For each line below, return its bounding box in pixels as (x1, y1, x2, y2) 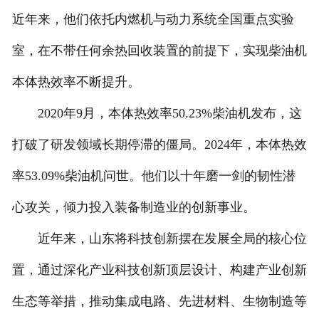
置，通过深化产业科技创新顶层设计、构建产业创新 (11, 263, 307, 278)
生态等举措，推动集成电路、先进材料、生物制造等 (11, 294, 307, 309)
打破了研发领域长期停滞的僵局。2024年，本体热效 (11, 137, 307, 152)
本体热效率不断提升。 (11, 75, 140, 90)
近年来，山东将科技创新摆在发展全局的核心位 (11, 231, 307, 246)
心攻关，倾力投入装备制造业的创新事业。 (11, 200, 256, 215)
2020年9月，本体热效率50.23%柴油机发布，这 (11, 106, 302, 121)
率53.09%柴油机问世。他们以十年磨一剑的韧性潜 (11, 169, 296, 184)
